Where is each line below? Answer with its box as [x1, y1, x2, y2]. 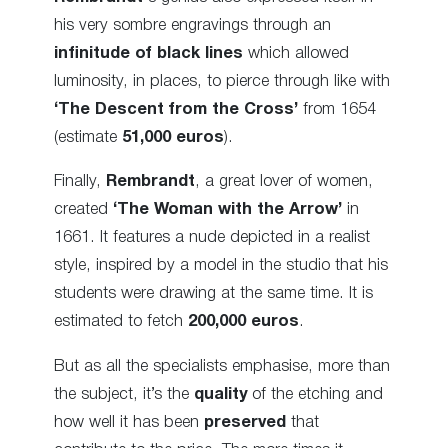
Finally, [54, 174, 106, 190]
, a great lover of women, [195, 174, 373, 190]
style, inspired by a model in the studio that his [54, 258, 388, 274]
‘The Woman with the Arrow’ [108, 202, 342, 218]
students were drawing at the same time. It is [54, 286, 373, 302]
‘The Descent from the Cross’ [54, 102, 298, 118]
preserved [204, 414, 286, 430]
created [54, 202, 108, 218]
